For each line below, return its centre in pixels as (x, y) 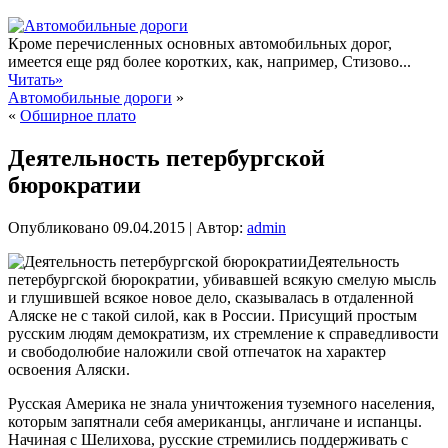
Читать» (35, 80)
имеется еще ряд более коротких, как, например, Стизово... (209, 62)
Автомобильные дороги (90, 98)
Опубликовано (58, 227)
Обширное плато (78, 116)
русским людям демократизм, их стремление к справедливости (223, 333)
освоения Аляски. (69, 369)
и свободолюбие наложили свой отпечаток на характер (197, 351)
